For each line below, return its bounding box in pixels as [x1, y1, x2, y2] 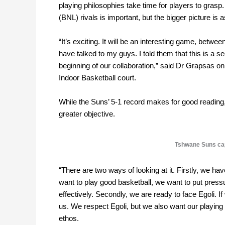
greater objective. [59, 109, 115, 119]
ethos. [59, 214, 79, 223]
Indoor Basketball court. [59, 73, 136, 82]
